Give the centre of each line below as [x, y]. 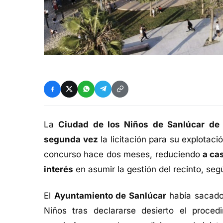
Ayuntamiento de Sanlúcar [110, 195]
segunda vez [71, 139]
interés [58, 169]
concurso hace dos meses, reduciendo [123, 154]
